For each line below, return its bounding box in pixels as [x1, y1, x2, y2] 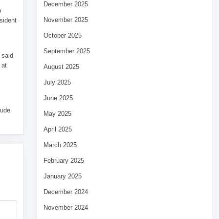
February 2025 [43, 157, 84, 165]
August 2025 [43, 63, 79, 71]
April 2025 [43, 126, 72, 133]
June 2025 [43, 94, 73, 102]
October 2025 [43, 32, 82, 40]
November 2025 [43, 16, 88, 24]
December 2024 [43, 188, 88, 196]
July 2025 [43, 79, 71, 87]
